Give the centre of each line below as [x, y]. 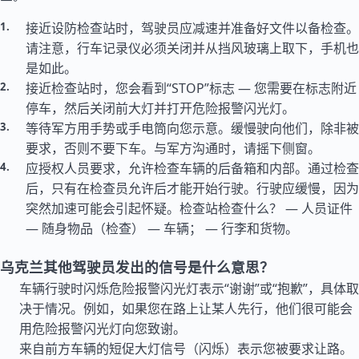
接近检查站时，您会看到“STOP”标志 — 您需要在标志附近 [191, 88]
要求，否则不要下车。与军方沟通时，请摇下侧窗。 [173, 148]
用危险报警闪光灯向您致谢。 [103, 329]
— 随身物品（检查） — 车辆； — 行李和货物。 [162, 228]
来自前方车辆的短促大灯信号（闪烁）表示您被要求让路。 [186, 349]
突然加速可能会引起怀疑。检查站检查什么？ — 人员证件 [189, 208]
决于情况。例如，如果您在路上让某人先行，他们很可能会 [186, 309]
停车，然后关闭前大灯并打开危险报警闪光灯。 [160, 108]
